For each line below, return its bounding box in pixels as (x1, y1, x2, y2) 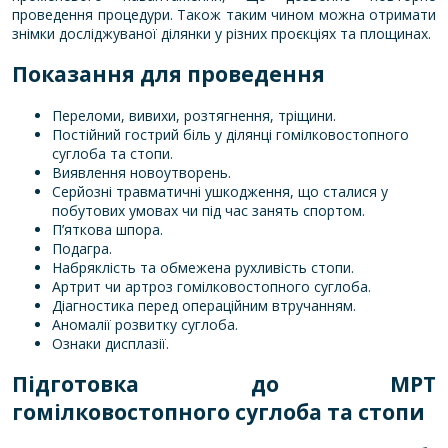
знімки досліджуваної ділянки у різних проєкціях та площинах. (12, 23, 431, 43)
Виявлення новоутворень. (52, 162, 231, 182)
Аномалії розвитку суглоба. (52, 314, 238, 334)
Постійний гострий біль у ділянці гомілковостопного (52, 124, 409, 144)
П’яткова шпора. (52, 219, 163, 239)
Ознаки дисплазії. (52, 333, 169, 353)
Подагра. (52, 238, 112, 258)
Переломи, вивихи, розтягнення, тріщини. (52, 105, 336, 125)
